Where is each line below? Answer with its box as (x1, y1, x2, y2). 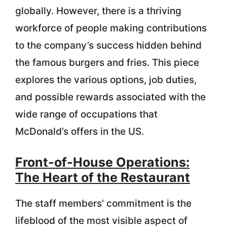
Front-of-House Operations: (15, 155, 190, 170)
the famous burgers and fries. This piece (15, 56, 199, 68)
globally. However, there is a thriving (15, 5, 181, 17)
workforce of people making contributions (15, 22, 207, 34)
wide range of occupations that (15, 108, 158, 120)
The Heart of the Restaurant (15, 170, 190, 185)
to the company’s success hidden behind (15, 39, 202, 51)
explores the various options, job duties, (15, 73, 197, 86)
